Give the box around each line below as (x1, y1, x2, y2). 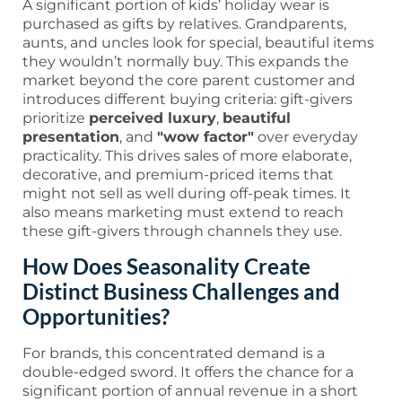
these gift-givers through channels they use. (22, 223, 342, 240)
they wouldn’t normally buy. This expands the (22, 53, 349, 71)
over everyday (254, 128, 358, 146)
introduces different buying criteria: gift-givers (22, 91, 353, 109)
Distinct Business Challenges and (22, 277, 340, 304)
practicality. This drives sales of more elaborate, (22, 147, 352, 165)
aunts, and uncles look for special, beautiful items (22, 34, 374, 52)
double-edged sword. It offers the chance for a (22, 363, 354, 380)
